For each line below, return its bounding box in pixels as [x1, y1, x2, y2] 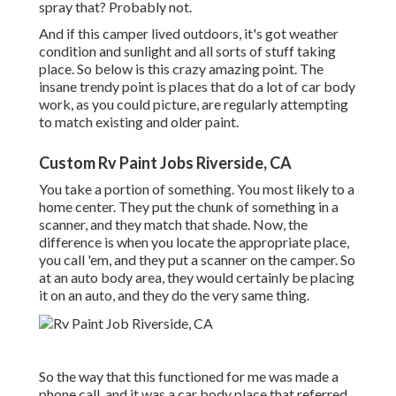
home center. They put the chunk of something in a [39, 198, 339, 216]
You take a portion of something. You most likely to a [39, 180, 354, 198]
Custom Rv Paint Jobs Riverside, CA [39, 153, 292, 173]
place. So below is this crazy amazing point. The [39, 60, 324, 78]
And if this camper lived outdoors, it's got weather [39, 25, 339, 42]
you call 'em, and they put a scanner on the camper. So [39, 251, 355, 269]
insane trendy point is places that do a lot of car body [39, 78, 355, 95]
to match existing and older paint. [39, 113, 239, 131]
